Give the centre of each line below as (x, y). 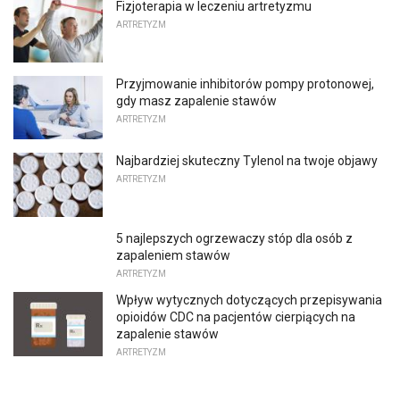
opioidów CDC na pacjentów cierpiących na (236, 317)
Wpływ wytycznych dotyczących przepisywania (249, 300)
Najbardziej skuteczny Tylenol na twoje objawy (247, 161)
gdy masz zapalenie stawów (196, 100)
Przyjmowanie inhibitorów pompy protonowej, (245, 83)
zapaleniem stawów (173, 255)
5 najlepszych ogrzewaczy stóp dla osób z (234, 238)
